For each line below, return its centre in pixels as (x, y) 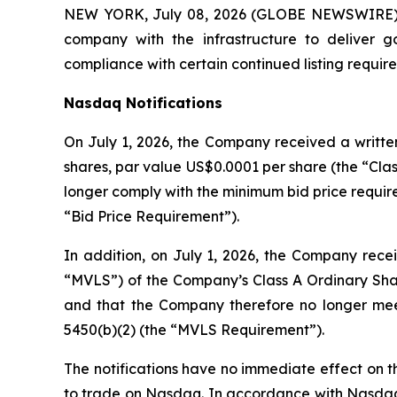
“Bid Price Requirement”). (152, 216)
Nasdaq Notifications (143, 103)
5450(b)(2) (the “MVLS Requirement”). (194, 330)
